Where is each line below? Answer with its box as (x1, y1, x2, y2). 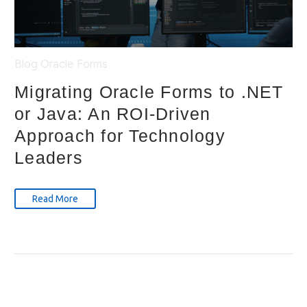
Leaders (14, 148, 83, 168)
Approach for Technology (14, 126, 225, 146)
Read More (32, 193, 78, 205)
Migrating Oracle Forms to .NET (14, 82, 284, 102)
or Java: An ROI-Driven (14, 104, 211, 124)
